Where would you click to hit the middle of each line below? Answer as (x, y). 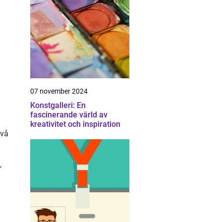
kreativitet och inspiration (75, 124)
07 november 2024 (59, 91)
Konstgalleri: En (58, 105)
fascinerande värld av (69, 115)
